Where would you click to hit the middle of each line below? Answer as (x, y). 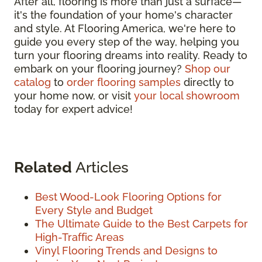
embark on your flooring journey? (99, 69)
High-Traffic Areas (80, 237)
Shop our (208, 69)
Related (43, 167)
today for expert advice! (73, 109)
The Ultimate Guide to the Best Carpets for (142, 224)
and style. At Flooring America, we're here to (125, 29)
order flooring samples (124, 82)
